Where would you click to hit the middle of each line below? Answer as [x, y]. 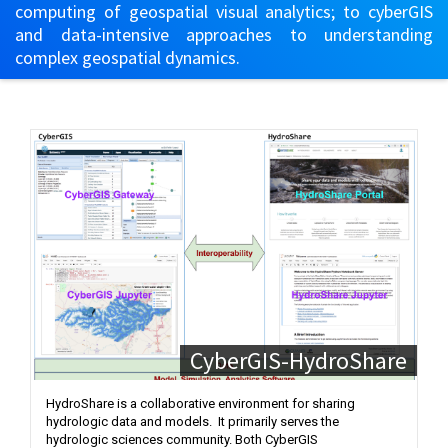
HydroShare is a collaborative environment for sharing [200, 403]
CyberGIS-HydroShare [298, 360]
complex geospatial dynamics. [127, 57]
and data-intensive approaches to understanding [224, 34]
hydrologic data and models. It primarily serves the [192, 421]
